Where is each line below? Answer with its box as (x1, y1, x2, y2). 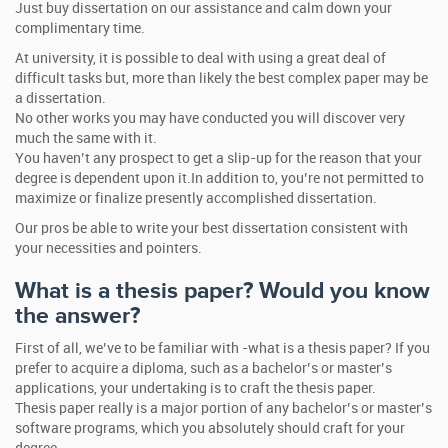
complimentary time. (15, 21, 145, 36)
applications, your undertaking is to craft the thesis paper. (15, 381, 376, 396)
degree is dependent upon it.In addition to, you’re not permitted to (15, 171, 424, 186)
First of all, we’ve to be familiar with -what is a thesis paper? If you (15, 341, 430, 356)
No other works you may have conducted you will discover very (15, 111, 405, 126)
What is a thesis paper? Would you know (15, 277, 430, 305)
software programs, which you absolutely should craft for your (15, 421, 405, 436)
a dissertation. (15, 91, 106, 106)
